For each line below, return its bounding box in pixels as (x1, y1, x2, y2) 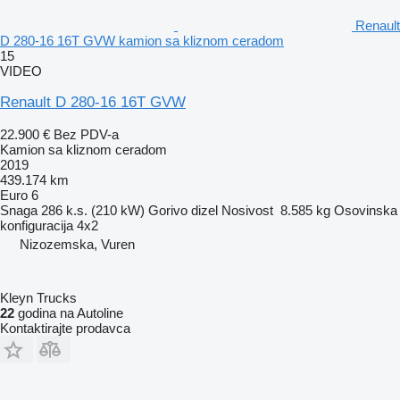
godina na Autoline (14, 304, 123, 321)
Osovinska (334, 202, 397, 218)
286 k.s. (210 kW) (41, 202, 145, 218)
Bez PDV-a (54, 126, 119, 142)
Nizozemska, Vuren (20, 236, 135, 252)
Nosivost (221, 202, 273, 218)
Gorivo (148, 202, 187, 218)
